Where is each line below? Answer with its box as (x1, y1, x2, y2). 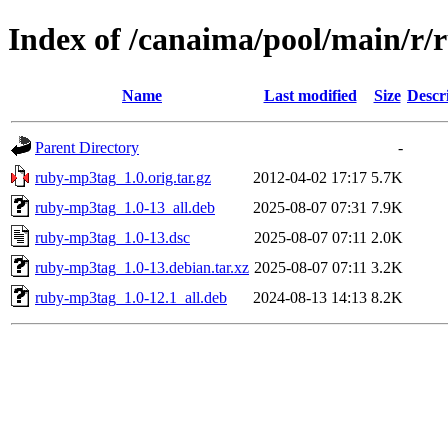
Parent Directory (35, 138, 139, 156)
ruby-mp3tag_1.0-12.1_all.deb (35, 288, 227, 306)
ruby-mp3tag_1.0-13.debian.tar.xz (35, 258, 249, 276)
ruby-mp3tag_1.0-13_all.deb (35, 198, 215, 216)
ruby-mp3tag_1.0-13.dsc (35, 228, 190, 246)
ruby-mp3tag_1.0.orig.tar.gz (35, 168, 211, 186)
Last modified (263, 86, 357, 104)
